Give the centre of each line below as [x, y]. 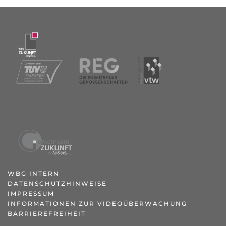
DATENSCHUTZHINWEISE [57, 183]
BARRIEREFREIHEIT [47, 214]
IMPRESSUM [31, 193]
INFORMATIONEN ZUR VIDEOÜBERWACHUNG [97, 204]
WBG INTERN [34, 173]
